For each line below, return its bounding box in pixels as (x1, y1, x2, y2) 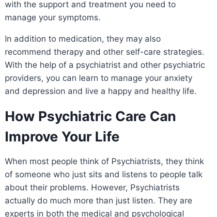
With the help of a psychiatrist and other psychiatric (5, 60, 205, 70)
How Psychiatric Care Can (5, 108, 176, 124)
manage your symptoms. (5, 12, 103, 22)
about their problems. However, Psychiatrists (5, 182, 180, 192)
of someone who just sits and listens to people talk (5, 169, 202, 179)
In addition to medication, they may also (5, 33, 161, 44)
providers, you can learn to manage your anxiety (5, 73, 192, 83)
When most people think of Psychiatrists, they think (5, 156, 204, 166)
